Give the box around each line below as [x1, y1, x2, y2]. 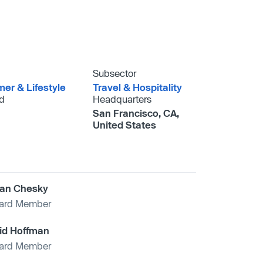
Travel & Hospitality [93, 81, 183, 93]
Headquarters [93, 93, 152, 104]
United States [93, 119, 157, 130]
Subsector [93, 67, 137, 79]
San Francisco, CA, [93, 107, 180, 119]
